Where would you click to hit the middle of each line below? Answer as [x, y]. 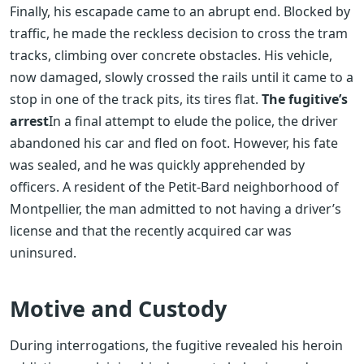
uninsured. [43, 253]
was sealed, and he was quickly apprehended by [157, 165]
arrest [29, 121]
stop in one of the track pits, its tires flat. [136, 100]
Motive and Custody [118, 309]
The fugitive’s [305, 100]
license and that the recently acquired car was [151, 231]
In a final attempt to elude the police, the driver [193, 121]
